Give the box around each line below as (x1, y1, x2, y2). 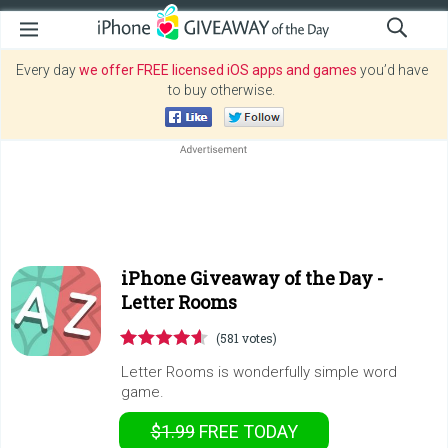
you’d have (356, 62, 428, 78)
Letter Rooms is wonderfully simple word (121, 363, 397, 381)
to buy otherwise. (168, 82, 275, 98)
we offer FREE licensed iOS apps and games (78, 62, 357, 78)
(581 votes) (216, 330, 277, 346)
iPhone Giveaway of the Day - (121, 266, 383, 290)
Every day (15, 62, 79, 78)
